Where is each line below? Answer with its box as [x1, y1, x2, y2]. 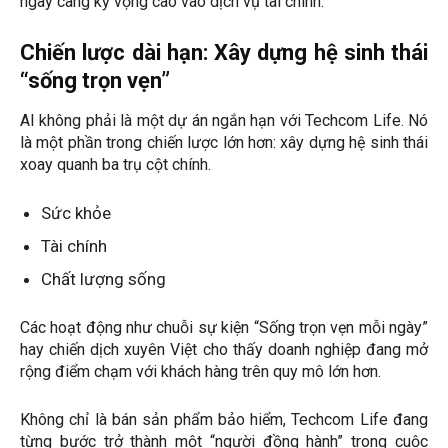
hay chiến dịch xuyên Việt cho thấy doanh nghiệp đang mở [20, 340, 428, 360]
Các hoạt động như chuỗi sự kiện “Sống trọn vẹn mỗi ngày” [20, 318, 428, 338]
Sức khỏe [41, 203, 111, 224]
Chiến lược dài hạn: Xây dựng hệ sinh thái [20, 40, 428, 66]
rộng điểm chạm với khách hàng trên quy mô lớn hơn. [20, 362, 381, 382]
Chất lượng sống [41, 269, 166, 290]
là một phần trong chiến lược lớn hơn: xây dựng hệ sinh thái [20, 133, 428, 153]
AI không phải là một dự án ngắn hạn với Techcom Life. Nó [20, 111, 428, 131]
